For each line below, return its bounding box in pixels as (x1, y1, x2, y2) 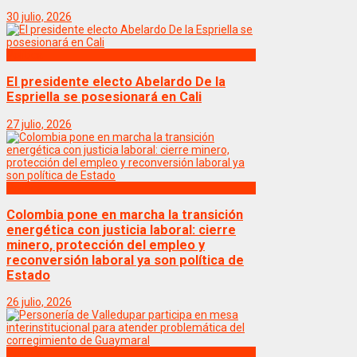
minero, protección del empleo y (6, 237, 205, 253)
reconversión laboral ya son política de (6, 253, 244, 269)
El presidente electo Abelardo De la (6, 74, 226, 90)
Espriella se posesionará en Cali (6, 89, 202, 105)
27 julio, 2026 (6, 117, 72, 131)
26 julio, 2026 (6, 296, 72, 309)
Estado (6, 268, 50, 284)
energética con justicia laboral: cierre (6, 222, 236, 238)
